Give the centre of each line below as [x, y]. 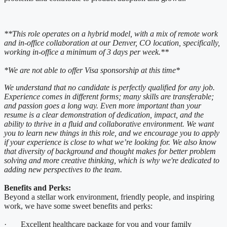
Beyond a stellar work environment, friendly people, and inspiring [109, 197]
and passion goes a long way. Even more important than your [103, 106]
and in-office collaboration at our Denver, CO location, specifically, [112, 43]
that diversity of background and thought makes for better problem [110, 152]
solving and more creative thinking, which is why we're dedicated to [112, 161]
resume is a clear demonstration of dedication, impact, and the [104, 115]
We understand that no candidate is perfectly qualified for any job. [109, 88]
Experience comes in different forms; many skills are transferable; [109, 97]
